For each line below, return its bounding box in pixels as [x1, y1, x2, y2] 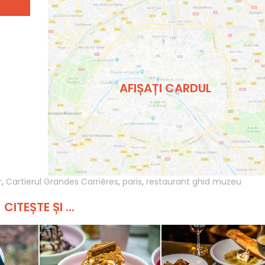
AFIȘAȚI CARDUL [119, 79, 211, 96]
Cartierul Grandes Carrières [6, 176, 118, 188]
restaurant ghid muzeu [146, 176, 241, 188]
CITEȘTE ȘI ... [4, 199, 75, 215]
